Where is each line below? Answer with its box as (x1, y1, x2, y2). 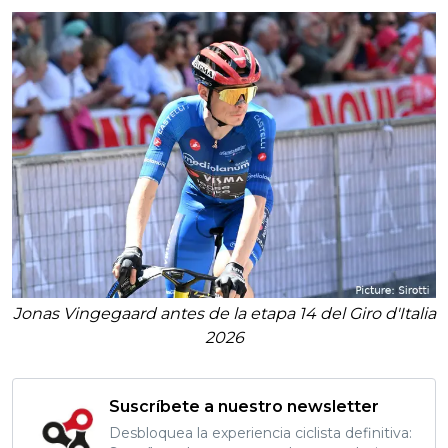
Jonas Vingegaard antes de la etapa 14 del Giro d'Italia (12, 303, 436, 323)
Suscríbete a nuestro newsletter (109, 396, 379, 416)
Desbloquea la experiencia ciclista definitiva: (109, 423, 412, 442)
